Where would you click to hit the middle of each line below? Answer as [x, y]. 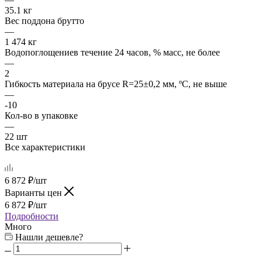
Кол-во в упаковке [41, 115]
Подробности [32, 216]
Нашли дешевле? [49, 237]
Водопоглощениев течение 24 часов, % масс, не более [112, 52]
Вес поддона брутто [44, 20]
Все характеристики [45, 147]
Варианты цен [35, 192]
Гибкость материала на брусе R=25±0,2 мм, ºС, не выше [116, 84]
